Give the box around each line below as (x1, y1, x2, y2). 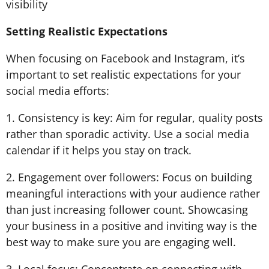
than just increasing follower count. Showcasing (6, 202, 248, 217)
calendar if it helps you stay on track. (6, 143, 192, 157)
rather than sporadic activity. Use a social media (6, 127, 249, 141)
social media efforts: (6, 83, 109, 98)
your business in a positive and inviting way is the (6, 219, 257, 233)
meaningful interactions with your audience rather (6, 186, 260, 201)
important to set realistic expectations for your (6, 67, 241, 82)
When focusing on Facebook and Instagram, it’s (6, 51, 245, 65)
